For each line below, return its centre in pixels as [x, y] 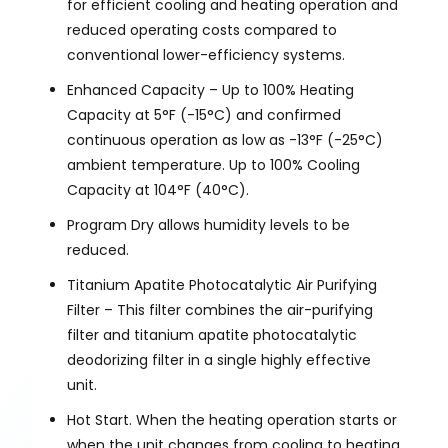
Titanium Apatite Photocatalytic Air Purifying [222, 284]
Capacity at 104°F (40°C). [160, 189]
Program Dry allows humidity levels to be [208, 224]
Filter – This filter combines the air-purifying [220, 309]
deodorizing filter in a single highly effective [219, 359]
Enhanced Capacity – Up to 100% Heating [210, 89]
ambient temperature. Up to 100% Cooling [213, 164]
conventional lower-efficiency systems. [206, 54]
